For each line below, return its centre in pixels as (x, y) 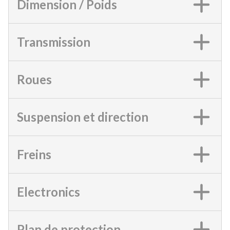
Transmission (54, 42)
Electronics (49, 191)
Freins (34, 154)
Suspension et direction (83, 117)
